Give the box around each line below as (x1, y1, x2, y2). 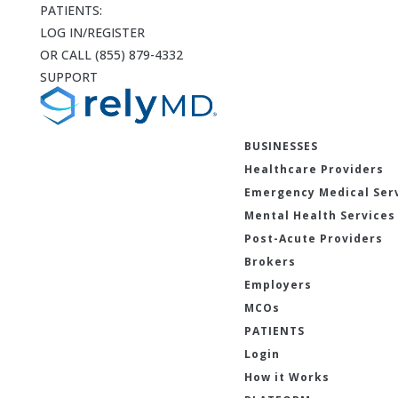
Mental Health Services (243, 208, 395, 224)
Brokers (243, 254, 296, 270)
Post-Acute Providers (243, 231, 383, 247)
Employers (243, 277, 312, 293)
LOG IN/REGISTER (39, 24, 145, 41)
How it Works (243, 370, 330, 386)
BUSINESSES (243, 139, 318, 155)
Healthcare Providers (243, 162, 384, 178)
